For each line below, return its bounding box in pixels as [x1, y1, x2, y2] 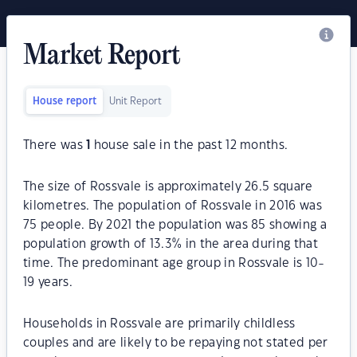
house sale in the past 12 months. [90, 139, 288, 151]
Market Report [23, 41, 181, 72]
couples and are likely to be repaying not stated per [23, 337, 328, 349]
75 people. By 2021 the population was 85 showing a [23, 219, 328, 231]
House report [33, 96, 96, 106]
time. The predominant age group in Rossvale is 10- [23, 257, 324, 269]
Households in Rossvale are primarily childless [23, 318, 296, 330]
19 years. [23, 277, 73, 288]
